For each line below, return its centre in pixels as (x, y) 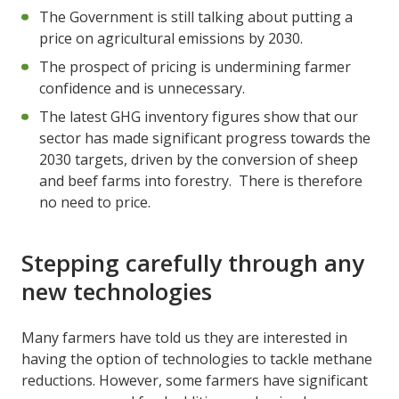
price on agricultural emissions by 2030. (171, 38)
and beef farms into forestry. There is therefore (201, 180)
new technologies (117, 291)
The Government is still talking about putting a (196, 16)
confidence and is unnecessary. (142, 88)
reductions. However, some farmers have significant (195, 380)
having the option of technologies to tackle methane (197, 358)
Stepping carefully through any (193, 262)
